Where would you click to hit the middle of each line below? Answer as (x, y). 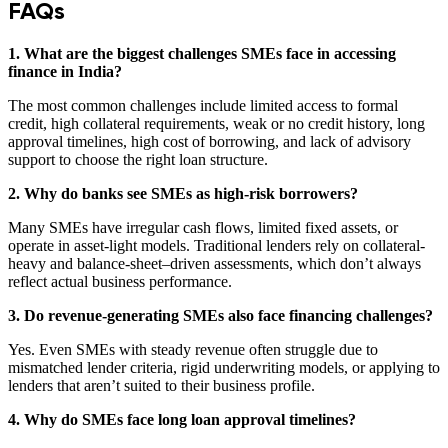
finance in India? (65, 71)
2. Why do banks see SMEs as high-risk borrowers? (183, 193)
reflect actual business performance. (120, 281)
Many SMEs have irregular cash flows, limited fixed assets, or (203, 227)
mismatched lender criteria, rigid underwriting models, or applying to (224, 367)
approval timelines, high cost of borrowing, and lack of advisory (209, 141)
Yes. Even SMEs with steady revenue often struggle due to (193, 349)
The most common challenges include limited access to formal (203, 105)
